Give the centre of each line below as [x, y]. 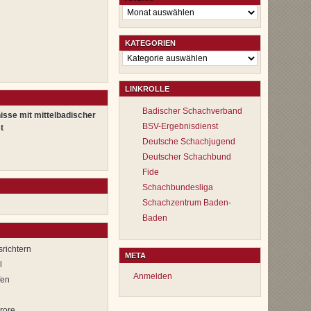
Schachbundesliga [178, 187]
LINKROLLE [147, 89]
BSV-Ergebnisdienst [180, 126]
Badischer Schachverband [192, 111]
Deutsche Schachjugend [189, 142]
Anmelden [153, 276]
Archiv [134, 10]
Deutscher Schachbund [187, 157]
